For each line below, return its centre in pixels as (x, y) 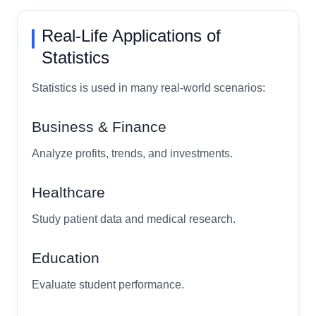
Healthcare (68, 192)
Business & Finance (99, 126)
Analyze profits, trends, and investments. (132, 153)
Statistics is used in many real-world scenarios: (148, 87)
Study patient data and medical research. (134, 219)
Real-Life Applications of (131, 35)
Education (66, 257)
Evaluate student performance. (108, 284)
